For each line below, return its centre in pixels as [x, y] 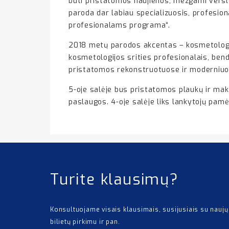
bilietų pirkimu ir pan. [85, 222]
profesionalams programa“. [119, 25]
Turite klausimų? [114, 179]
